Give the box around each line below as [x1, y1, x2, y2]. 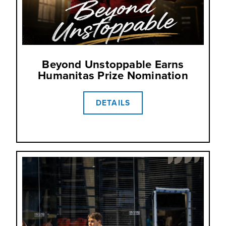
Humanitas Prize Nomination [38, 67, 188, 84]
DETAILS [96, 97, 130, 109]
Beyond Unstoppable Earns [42, 56, 184, 73]
